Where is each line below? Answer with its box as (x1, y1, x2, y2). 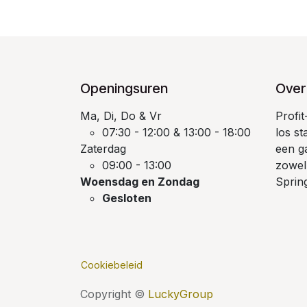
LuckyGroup (148, 287, 213, 301)
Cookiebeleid (81, 259, 143, 271)
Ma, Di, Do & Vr (80, 109, 162, 123)
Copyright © (80, 287, 148, 301)
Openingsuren (80, 80, 168, 97)
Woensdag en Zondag (80, 175, 199, 189)
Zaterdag (80, 142, 126, 156)
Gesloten (102, 191, 151, 206)
